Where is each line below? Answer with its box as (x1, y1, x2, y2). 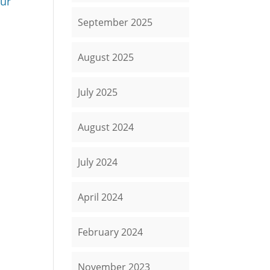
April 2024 (78, 190, 124, 204)
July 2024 (78, 155, 118, 169)
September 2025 (78, 16, 153, 29)
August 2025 (78, 51, 134, 64)
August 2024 (78, 121, 134, 134)
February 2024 (78, 225, 143, 239)
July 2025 (78, 86, 118, 99)
